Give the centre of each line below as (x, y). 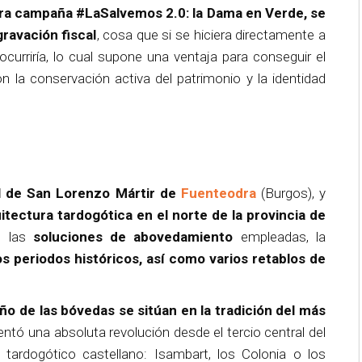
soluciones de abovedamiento (133, 236)
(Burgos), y (290, 193)
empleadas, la (280, 236)
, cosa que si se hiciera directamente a (211, 34)
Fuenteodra (218, 193)
